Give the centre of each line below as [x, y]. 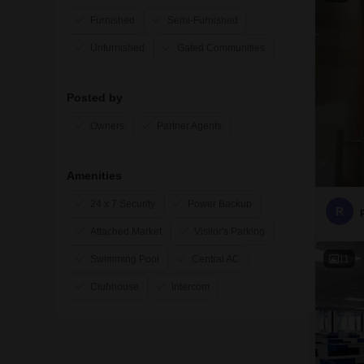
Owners [107, 126]
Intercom [191, 287]
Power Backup [220, 204]
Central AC [216, 259]
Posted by [95, 97]
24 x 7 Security [123, 204]
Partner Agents [189, 126]
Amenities [94, 175]
